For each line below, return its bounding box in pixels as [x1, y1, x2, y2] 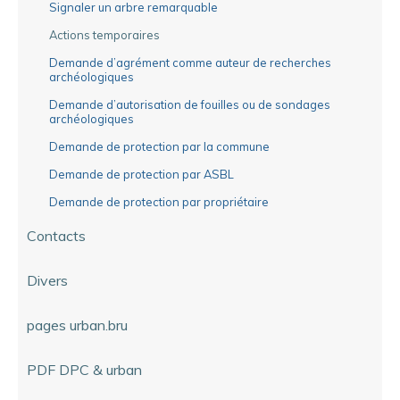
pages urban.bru [27, 315, 128, 334]
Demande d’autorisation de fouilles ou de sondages [49, 96, 330, 112]
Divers [27, 271, 68, 289]
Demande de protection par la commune [49, 138, 270, 154]
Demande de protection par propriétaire [49, 194, 269, 209]
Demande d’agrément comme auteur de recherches [49, 54, 331, 70]
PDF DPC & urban [27, 360, 142, 379]
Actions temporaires [49, 27, 160, 42]
